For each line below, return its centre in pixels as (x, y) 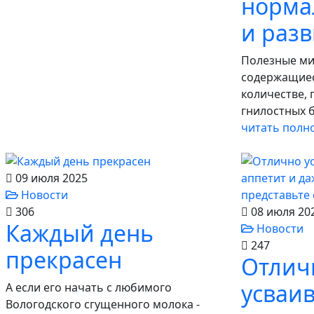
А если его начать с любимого (89, 287)
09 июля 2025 (50, 178)
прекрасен (64, 260)
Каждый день (80, 233)
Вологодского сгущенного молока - (103, 304)
